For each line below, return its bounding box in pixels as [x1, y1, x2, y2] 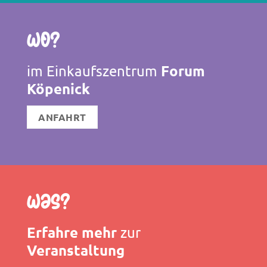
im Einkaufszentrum [26, 62, 157, 80]
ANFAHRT [38, 111, 86, 124]
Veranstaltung [26, 241, 125, 260]
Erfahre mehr [26, 223, 117, 242]
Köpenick [26, 79, 90, 98]
